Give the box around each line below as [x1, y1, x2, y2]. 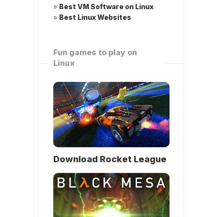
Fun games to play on [53, 47, 137, 58]
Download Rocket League [53, 154, 167, 165]
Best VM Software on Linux [59, 2, 154, 11]
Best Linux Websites [59, 13, 131, 22]
